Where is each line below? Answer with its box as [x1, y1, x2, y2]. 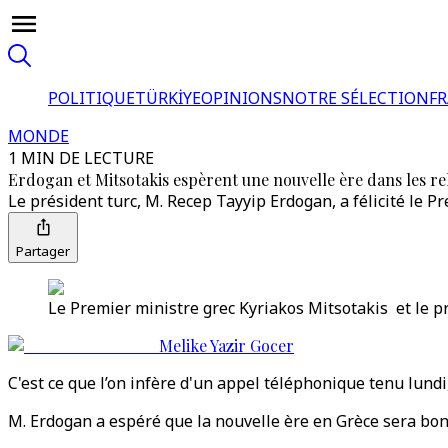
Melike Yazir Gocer [159, 335, 294, 356]
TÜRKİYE [135, 87, 201, 109]
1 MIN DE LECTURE [8, 147, 154, 169]
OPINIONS [201, 87, 282, 109]
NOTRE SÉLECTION [282, 87, 429, 109]
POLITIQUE [48, 87, 135, 109]
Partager [16, 242, 70, 260]
